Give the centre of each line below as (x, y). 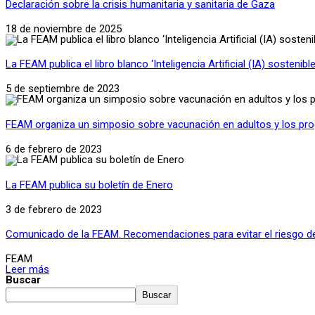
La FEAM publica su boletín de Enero (89, 185)
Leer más (27, 270)
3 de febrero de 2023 (54, 210)
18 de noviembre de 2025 (64, 28)
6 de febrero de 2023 (54, 149)
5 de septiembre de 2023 (63, 89)
